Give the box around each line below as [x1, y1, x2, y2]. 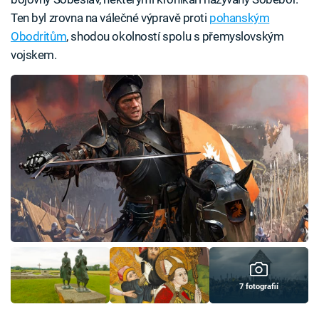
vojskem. [11, 47, 57, 62]
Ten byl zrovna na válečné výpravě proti [11, 10, 210, 25]
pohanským [209, 10, 270, 25]
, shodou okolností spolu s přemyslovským [66, 28, 284, 43]
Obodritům [11, 28, 67, 43]
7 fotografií [239, 281, 278, 291]
